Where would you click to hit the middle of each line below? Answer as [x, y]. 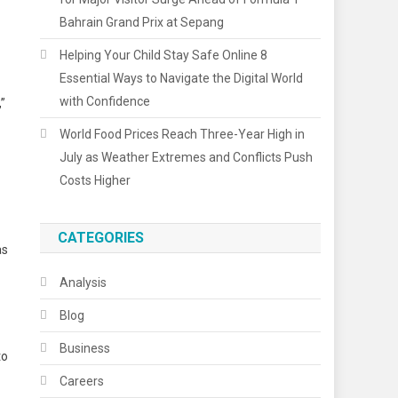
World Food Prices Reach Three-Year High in [183, 134]
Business [85, 348]
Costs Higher [96, 180]
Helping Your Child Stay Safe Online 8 [164, 55]
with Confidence [105, 101]
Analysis [84, 282]
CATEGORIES [101, 237]
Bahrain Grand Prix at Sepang [142, 22]
